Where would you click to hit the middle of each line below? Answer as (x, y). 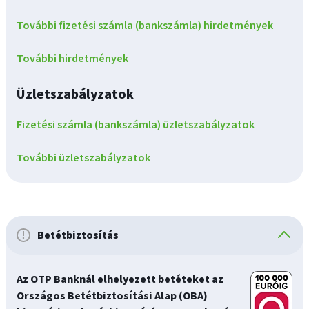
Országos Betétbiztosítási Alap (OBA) (112, 296)
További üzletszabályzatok (83, 158)
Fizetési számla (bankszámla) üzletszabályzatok (136, 125)
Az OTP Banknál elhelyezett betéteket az (120, 279)
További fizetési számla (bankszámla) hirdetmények (145, 26)
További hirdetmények (72, 59)
